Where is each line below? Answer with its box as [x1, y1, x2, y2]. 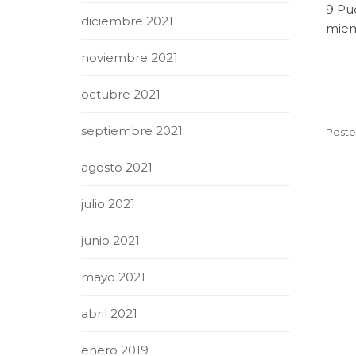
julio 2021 [81, 196, 135, 211]
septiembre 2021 [81, 123, 183, 138]
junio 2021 [81, 233, 140, 248]
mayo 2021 [81, 269, 145, 284]
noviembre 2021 [81, 50, 178, 65]
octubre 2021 [81, 87, 161, 102]
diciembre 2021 [81, 14, 173, 29]
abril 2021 [81, 306, 137, 321]
